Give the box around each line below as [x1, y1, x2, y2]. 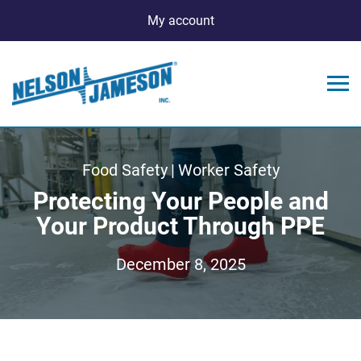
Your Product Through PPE [36, 211, 325, 240]
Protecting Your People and [32, 186, 329, 215]
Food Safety [81, 160, 168, 180]
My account [147, 13, 214, 28]
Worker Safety [177, 160, 280, 180]
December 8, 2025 [115, 254, 246, 274]
